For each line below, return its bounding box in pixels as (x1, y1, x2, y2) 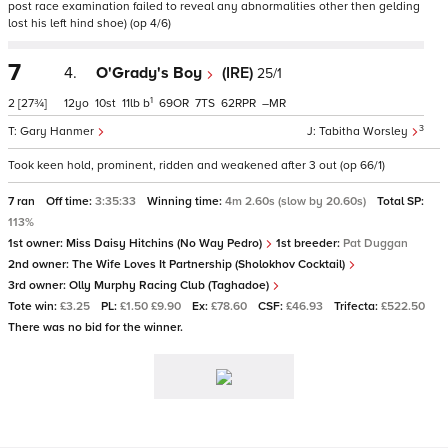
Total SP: (377, 194, 424, 209)
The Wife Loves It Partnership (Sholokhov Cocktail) (72, 257, 348, 272)
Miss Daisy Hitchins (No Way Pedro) (66, 236, 265, 251)
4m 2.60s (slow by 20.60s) (225, 194, 369, 209)
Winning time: (147, 194, 225, 209)
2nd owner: (8, 257, 72, 272)
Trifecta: (334, 299, 381, 314)
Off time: (46, 194, 95, 209)
